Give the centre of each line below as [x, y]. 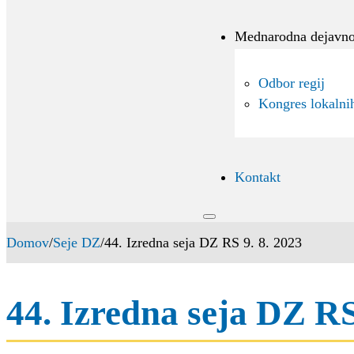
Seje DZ [77, 243]
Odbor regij [291, 83]
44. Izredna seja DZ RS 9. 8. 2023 [203, 243]
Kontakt [258, 177]
